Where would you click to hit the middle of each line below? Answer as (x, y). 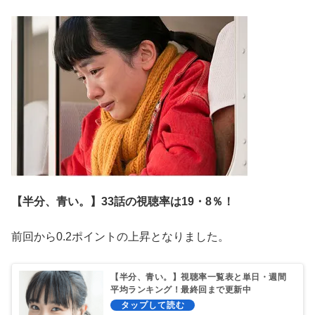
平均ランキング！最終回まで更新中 (181, 289)
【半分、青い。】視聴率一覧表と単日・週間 (198, 277)
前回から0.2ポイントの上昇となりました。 (120, 237)
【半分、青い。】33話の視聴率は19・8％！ (123, 202)
